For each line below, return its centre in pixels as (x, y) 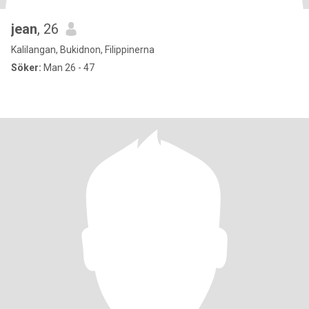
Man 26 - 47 (68, 68)
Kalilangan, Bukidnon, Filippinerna (83, 50)
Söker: (26, 68)
